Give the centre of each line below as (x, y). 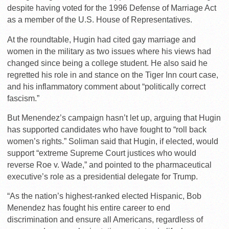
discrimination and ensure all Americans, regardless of (105, 219)
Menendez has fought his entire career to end (89, 208)
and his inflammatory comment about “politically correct (106, 86)
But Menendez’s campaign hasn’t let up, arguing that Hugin (114, 118)
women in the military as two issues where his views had (109, 51)
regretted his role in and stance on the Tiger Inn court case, (113, 75)
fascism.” (23, 98)
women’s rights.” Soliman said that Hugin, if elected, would (113, 141)
